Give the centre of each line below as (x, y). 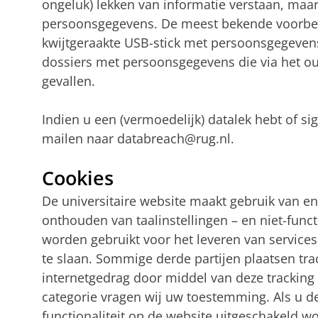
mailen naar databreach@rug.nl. (138, 138)
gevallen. (68, 81)
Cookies (77, 177)
